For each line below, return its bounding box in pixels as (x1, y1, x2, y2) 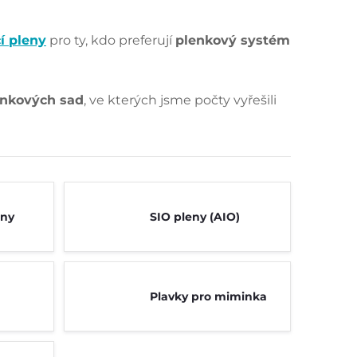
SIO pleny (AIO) (149, 210, 240, 224)
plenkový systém (175, 33, 290, 48)
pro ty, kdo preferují (46, 33, 175, 48)
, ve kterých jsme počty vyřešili (84, 92, 277, 108)
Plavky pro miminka (149, 289, 267, 304)
